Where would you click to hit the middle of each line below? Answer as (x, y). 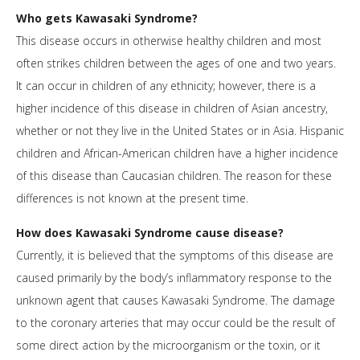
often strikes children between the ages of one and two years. (176, 63)
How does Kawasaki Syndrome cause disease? (150, 233)
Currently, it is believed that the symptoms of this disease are (175, 256)
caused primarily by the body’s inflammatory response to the (174, 278)
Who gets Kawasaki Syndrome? (107, 18)
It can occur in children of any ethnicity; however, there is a (166, 86)
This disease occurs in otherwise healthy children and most (169, 41)
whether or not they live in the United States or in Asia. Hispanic (180, 131)
